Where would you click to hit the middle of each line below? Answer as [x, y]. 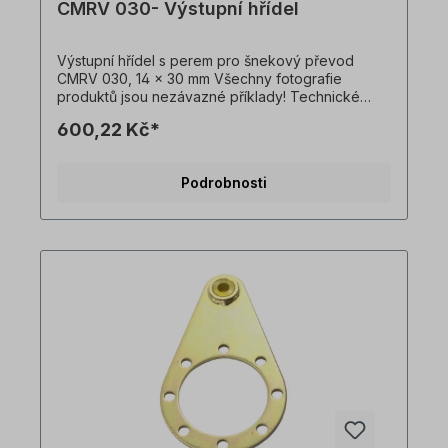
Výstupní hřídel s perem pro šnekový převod [205, 61]
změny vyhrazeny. [116, 115]
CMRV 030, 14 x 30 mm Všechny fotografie [135, 79]
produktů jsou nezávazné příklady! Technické [208, 97]
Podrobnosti [224, 183]
